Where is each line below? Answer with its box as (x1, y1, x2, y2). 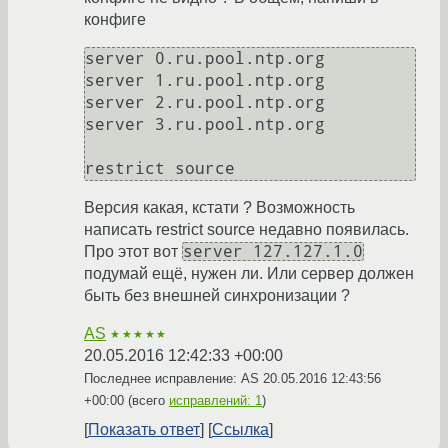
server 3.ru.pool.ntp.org (85, 115, 325, 135)
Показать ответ (88, 421, 200, 439)
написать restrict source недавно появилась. (84, 221, 409, 239)
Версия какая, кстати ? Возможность (84, 199, 355, 217)
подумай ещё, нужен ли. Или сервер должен (84, 265, 414, 283)
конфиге (84, 11, 146, 29)
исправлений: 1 (169, 393, 262, 409)
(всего (124, 393, 169, 409)
